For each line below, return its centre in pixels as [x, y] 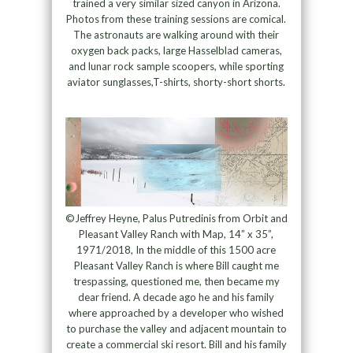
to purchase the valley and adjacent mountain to [176, 329]
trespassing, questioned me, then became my [176, 282]
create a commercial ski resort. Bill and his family [176, 345]
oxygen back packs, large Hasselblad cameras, [176, 51]
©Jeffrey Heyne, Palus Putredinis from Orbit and [176, 219]
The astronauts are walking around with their [176, 35]
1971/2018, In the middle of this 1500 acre [176, 250]
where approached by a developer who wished [176, 313]
